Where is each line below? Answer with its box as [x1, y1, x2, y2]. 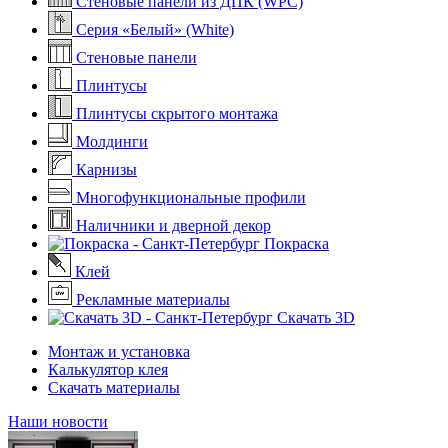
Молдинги [76, 133, 148, 150]
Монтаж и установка [48, 343, 190, 360]
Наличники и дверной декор [76, 217, 271, 234]
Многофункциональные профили [76, 189, 306, 206]
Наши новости [8, 413, 108, 430]
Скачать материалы [48, 379, 180, 396]
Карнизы [76, 161, 137, 178]
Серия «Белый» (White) [76, 21, 234, 38]
